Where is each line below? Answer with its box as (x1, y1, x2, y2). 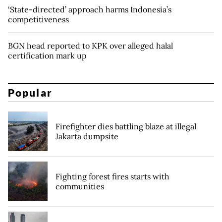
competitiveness (8, 14, 69, 24)
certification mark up (8, 50, 89, 60)
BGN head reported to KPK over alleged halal (8, 40, 173, 51)
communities (55, 181, 104, 192)
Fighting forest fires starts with (55, 171, 169, 182)
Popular (8, 86, 53, 99)
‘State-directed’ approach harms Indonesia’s (8, 4, 171, 14)
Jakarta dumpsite (55, 131, 118, 142)
